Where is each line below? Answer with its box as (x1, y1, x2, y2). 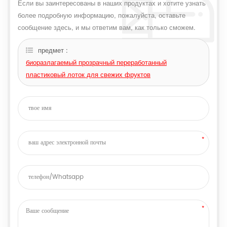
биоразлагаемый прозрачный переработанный (26, 57, 167, 67)
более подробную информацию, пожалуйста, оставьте (18, 10, 185, 20)
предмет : (38, 45, 68, 55)
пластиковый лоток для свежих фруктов (26, 69, 150, 79)
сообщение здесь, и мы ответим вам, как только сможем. (18, 22, 196, 32)
